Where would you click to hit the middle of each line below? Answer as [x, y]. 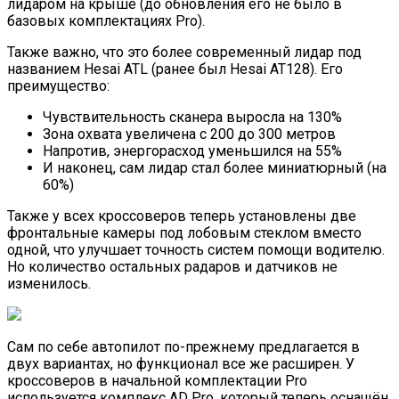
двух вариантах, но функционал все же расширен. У [181, 364]
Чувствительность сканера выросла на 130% [192, 118]
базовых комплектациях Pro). [106, 21]
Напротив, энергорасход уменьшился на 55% [192, 151]
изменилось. [49, 284]
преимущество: [58, 86]
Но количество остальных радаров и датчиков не [172, 267]
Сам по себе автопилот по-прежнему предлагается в [183, 347]
